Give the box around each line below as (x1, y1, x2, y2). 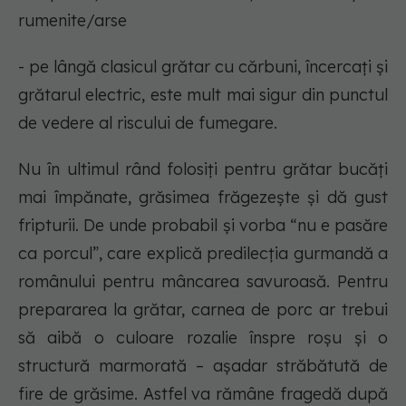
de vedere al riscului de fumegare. (18, 112, 277, 134)
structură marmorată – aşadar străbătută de (18, 355, 388, 377)
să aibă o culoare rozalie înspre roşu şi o (18, 327, 388, 349)
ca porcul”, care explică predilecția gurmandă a (18, 243, 388, 265)
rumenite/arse (18, 10, 127, 32)
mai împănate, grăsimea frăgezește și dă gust (18, 187, 388, 208)
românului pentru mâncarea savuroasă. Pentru (18, 271, 388, 293)
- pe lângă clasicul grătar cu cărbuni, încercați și (18, 56, 388, 78)
